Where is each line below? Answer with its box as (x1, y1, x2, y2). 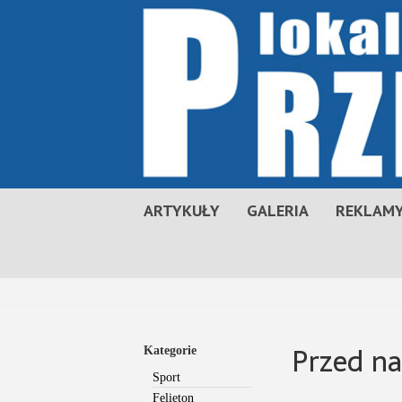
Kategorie (144, 344, 197, 358)
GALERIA (247, 200, 309, 222)
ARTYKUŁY (144, 200, 220, 222)
